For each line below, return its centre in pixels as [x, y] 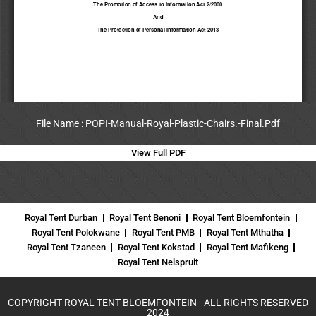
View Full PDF [158, 153]
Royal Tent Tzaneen [66, 248]
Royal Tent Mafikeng [247, 248]
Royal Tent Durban [61, 218]
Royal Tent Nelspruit [158, 262]
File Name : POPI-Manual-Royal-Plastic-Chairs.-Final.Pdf [158, 124]
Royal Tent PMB [163, 233]
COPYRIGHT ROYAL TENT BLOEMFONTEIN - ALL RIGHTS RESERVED [158, 303]
